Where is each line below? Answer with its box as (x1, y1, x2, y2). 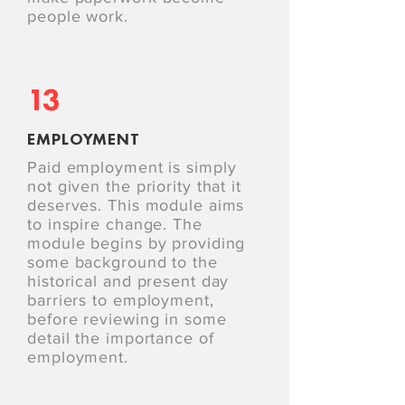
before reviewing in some (27, 310, 227, 328)
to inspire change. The (27, 215, 202, 233)
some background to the (27, 253, 218, 271)
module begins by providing (27, 234, 246, 252)
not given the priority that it (27, 177, 241, 195)
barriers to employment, (27, 291, 214, 309)
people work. (27, 7, 128, 25)
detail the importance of (27, 329, 214, 347)
